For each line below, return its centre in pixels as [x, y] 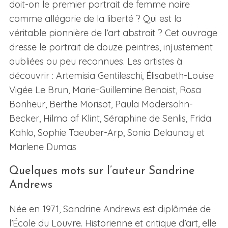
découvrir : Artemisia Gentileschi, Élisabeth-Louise [111, 76]
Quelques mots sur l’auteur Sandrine [102, 172]
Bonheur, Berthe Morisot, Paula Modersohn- [101, 104]
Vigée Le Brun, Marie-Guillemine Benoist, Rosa [105, 90]
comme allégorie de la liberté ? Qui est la [95, 19]
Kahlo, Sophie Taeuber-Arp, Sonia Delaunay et [107, 133]
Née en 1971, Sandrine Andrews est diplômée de [110, 209]
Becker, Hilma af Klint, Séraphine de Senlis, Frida [110, 119]
